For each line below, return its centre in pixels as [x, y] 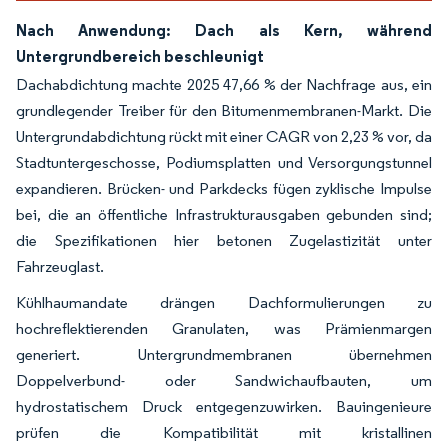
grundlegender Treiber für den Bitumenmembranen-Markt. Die [224, 110]
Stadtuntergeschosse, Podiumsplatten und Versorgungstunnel [224, 162]
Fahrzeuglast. [60, 266]
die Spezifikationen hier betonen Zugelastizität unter [224, 240]
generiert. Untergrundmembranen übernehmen [224, 354]
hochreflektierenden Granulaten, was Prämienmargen [224, 328]
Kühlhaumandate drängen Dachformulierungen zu [224, 302]
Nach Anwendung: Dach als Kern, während [224, 29]
